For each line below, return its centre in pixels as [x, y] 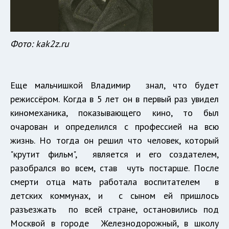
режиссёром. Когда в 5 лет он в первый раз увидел [114, 99]
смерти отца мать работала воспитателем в [114, 182]
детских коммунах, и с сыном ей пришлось [114, 196]
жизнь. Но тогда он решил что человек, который [114, 141]
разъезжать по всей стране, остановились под [114, 210]
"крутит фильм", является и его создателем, [114, 154]
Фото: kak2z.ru [40, 44]
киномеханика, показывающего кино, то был [114, 113]
